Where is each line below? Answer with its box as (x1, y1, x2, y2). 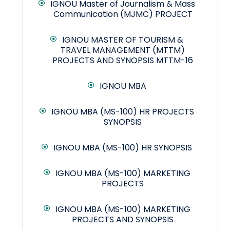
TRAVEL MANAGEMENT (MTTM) (61, 44, 185, 56)
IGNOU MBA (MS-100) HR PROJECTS (51, 106, 194, 118)
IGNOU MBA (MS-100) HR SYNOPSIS (53, 142, 192, 154)
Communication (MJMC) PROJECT (53, 8, 193, 21)
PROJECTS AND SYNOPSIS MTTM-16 (52, 54, 193, 67)
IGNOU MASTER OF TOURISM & (62, 34, 183, 46)
